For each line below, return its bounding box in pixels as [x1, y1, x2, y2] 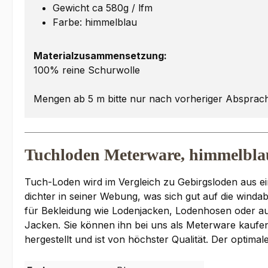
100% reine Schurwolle [33, 64, 140, 77]
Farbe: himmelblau [53, 16, 137, 29]
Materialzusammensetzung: [33, 50, 167, 62]
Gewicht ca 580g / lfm [53, 2, 153, 14]
